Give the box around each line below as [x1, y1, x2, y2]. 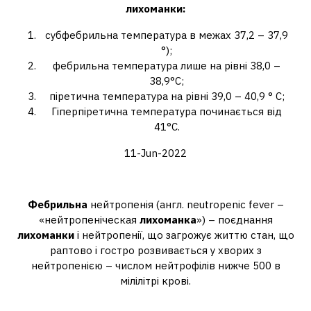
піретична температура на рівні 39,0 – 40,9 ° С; [49, 90, 285, 103]
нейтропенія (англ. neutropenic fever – [87, 198, 284, 211]
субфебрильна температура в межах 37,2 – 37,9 [45, 28, 288, 42]
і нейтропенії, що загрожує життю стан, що [74, 228, 294, 242]
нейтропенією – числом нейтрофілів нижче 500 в [31, 259, 280, 272]
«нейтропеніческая [38, 213, 140, 226]
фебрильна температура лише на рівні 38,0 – [53, 59, 280, 72]
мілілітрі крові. [120, 274, 191, 287]
